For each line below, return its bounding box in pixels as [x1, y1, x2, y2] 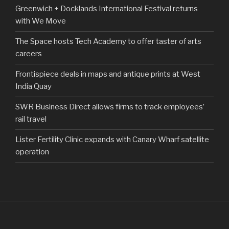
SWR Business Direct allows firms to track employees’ [15, 102, 204, 112]
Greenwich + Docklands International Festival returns [15, 4, 198, 14]
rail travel [15, 114, 47, 124]
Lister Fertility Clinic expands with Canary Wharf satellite [15, 135, 209, 145]
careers [15, 49, 42, 59]
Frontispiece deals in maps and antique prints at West [15, 70, 200, 79]
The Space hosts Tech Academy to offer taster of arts [15, 37, 201, 47]
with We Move [15, 16, 66, 26]
